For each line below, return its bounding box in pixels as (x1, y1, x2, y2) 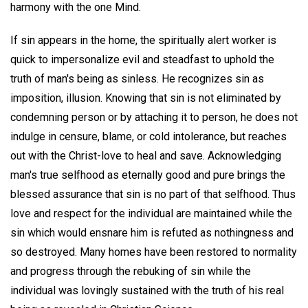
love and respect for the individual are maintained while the (10, 207, 292, 221)
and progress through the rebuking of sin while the (10, 265, 251, 278)
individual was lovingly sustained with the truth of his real (10, 284, 284, 298)
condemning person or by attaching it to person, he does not (10, 111, 298, 124)
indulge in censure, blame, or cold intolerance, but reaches (10, 130, 287, 144)
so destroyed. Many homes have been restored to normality (10, 245, 297, 259)
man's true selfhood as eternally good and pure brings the (10, 168, 285, 182)
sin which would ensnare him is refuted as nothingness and (10, 226, 294, 240)
